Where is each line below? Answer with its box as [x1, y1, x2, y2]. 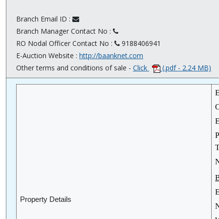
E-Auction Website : [16, 51, 79, 61]
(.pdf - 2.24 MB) [162, 63, 211, 73]
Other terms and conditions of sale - [16, 63, 133, 73]
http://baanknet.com [79, 51, 143, 61]
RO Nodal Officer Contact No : [16, 39, 114, 48]
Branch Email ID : [16, 14, 72, 24]
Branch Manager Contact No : [16, 26, 113, 36]
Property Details [20, 196, 71, 204]
